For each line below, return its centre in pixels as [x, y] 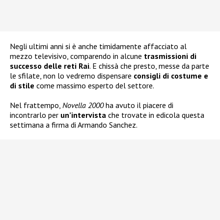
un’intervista [83, 115]
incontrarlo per [35, 115]
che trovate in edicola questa [155, 115]
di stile [22, 85]
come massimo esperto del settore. [94, 85]
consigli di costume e [171, 75]
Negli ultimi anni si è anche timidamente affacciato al [98, 46]
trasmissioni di [170, 56]
